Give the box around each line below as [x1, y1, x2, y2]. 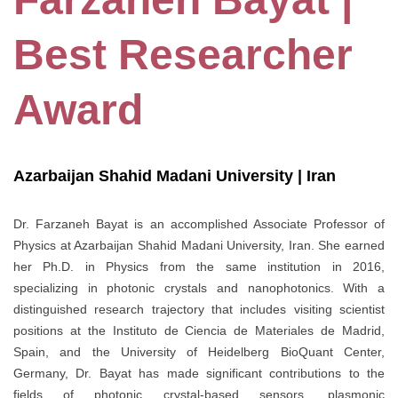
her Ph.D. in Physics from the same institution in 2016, [13, 259, 385, 275]
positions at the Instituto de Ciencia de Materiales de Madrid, [13, 323, 385, 338]
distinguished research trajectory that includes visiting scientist [13, 302, 385, 317]
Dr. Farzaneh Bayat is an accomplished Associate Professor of [13, 217, 385, 232]
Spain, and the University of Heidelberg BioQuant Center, [13, 345, 385, 360]
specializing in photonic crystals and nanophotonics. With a [13, 281, 385, 296]
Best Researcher [13, 31, 353, 79]
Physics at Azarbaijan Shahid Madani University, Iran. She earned [13, 238, 385, 253]
